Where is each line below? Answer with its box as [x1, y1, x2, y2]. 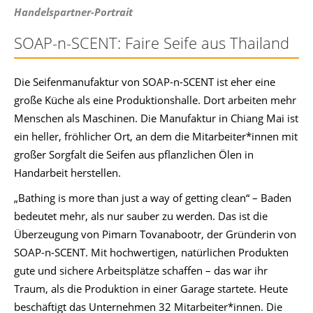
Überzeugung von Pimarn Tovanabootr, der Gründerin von [14, 227, 296, 241]
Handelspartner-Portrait [14, 5, 133, 19]
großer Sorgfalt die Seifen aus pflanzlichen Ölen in [14, 147, 254, 161]
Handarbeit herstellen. [14, 166, 121, 180]
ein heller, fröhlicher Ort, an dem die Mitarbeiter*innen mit [14, 129, 298, 143]
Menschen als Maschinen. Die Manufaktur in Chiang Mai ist [14, 111, 298, 125]
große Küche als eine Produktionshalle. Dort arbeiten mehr [14, 93, 296, 107]
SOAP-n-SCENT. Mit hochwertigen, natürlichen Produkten [14, 245, 289, 259]
